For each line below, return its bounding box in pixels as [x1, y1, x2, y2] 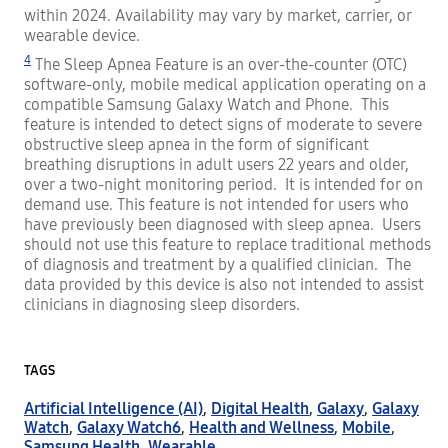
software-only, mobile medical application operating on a [24, 75, 426, 95]
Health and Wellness [189, 418, 334, 438]
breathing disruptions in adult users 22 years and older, [24, 155, 409, 175]
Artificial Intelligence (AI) [24, 399, 203, 419]
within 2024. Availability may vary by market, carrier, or [24, 5, 412, 25]
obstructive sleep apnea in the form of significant [24, 135, 369, 155]
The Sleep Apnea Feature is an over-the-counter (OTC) [31, 55, 407, 75]
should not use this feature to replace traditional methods [24, 235, 431, 255]
